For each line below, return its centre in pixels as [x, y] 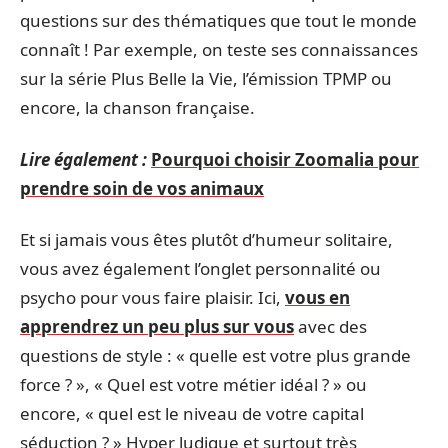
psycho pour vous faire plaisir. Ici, [152, 297]
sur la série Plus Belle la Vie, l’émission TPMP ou [206, 78]
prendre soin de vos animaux [142, 188]
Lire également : [83, 159]
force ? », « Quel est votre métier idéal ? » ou [193, 384]
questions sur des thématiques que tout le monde [218, 20]
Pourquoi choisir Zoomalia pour [285, 159]
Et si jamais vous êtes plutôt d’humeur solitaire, [206, 239]
